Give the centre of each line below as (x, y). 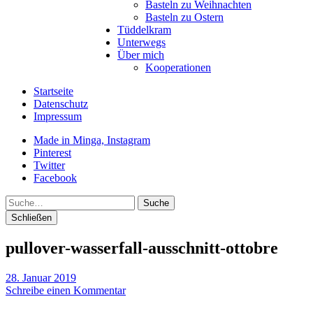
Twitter (49, 165)
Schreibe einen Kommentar (66, 290)
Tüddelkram (144, 30)
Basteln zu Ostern (184, 17)
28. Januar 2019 (41, 277)
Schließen (31, 218)
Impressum (58, 116)
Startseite (53, 91)
